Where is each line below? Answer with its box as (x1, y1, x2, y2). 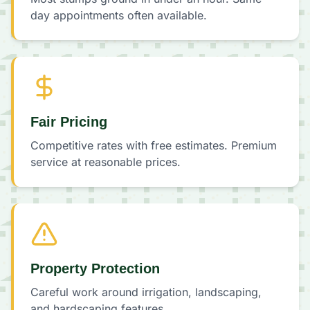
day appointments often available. (30, 8, 207, 22)
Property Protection (30, 261, 160, 276)
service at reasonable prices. (30, 155, 181, 169)
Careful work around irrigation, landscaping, (30, 285, 262, 299)
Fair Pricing (30, 114, 107, 129)
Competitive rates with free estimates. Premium (30, 138, 277, 152)
